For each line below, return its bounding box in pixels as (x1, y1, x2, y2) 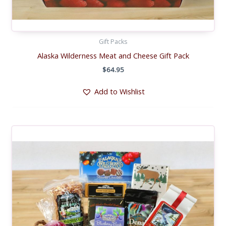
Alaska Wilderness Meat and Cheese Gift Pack (37, 50, 189, 61)
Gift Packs (99, 37, 127, 46)
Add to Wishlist (94, 86, 145, 97)
